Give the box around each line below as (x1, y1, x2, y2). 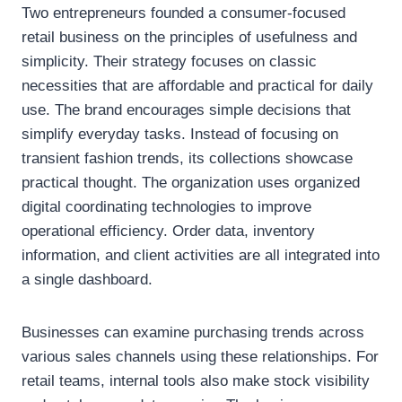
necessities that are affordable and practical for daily (22, 77, 373, 95)
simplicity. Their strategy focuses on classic (22, 53, 317, 71)
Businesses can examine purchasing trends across (22, 324, 364, 342)
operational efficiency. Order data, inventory (22, 223, 315, 240)
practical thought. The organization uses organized (22, 174, 360, 192)
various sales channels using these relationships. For (22, 348, 379, 366)
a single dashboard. (22, 271, 153, 289)
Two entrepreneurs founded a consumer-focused (22, 4, 345, 22)
